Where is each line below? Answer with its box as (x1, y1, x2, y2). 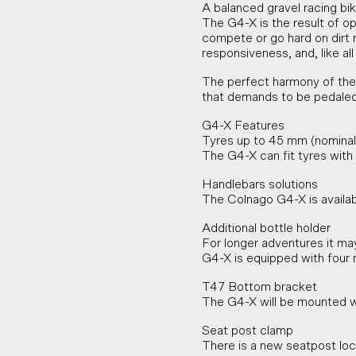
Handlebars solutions (202, 178, 318, 191)
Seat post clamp (202, 324, 293, 337)
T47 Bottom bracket (202, 281, 317, 293)
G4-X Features (202, 119, 284, 132)
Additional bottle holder (202, 222, 331, 234)
